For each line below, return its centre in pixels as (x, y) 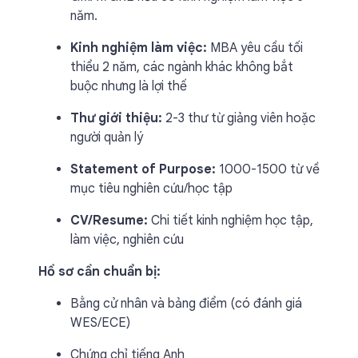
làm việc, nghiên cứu (127, 240)
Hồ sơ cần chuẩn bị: (99, 272)
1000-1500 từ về (268, 169)
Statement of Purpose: (143, 169)
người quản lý (107, 137)
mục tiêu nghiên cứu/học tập (151, 189)
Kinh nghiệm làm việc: (139, 48)
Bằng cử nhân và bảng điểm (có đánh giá (186, 304)
